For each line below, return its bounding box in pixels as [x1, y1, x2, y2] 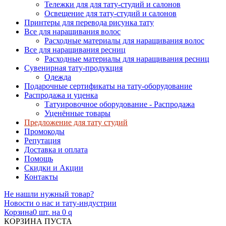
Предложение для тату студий [24, 118, 128, 127]
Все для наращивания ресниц [24, 45, 126, 54]
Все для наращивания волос [24, 27, 121, 36]
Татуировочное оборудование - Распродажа [44, 99, 195, 108]
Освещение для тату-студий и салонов [44, 9, 177, 18]
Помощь [24, 154, 53, 163]
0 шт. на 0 [33, 207, 68, 216]
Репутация [24, 136, 61, 145]
